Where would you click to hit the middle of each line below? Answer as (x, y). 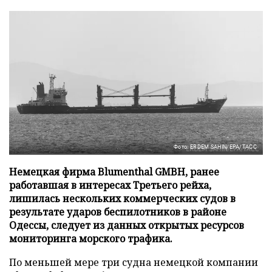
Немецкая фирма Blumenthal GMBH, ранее (114, 172)
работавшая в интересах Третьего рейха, (110, 185)
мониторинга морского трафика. (91, 238)
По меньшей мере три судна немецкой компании (134, 262)
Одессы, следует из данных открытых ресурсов (127, 225)
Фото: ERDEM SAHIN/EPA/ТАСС (215, 147)
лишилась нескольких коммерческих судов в (122, 198)
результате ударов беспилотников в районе (118, 212)
